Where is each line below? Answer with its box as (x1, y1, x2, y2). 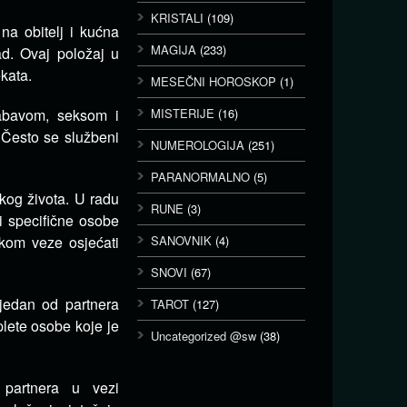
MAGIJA (151, 41, 196, 58)
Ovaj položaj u (20, 43, 120, 64)
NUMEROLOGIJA (151, 136, 244, 154)
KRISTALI (151, 9, 203, 26)
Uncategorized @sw (151, 327, 256, 344)
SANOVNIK (151, 232, 212, 249)
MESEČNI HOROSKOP (151, 73, 276, 90)
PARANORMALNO (151, 168, 250, 185)
